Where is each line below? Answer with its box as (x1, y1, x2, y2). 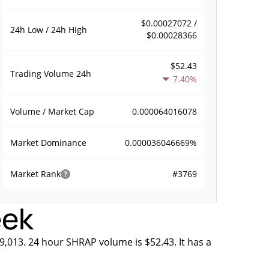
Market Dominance (10, 137, 87, 148)
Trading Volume (10, 67, 77, 79)
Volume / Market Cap (10, 106, 95, 117)
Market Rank (10, 168, 61, 180)
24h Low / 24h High (10, 23, 88, 35)
